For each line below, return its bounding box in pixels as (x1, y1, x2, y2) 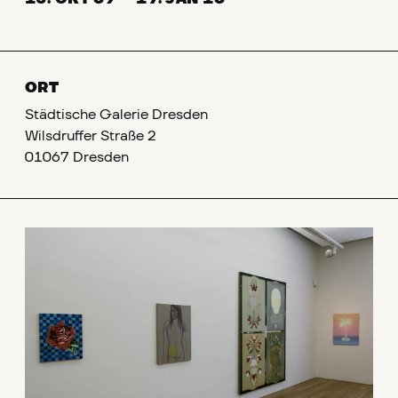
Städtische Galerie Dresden (25, 107, 208, 122)
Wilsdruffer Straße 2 (25, 129, 156, 143)
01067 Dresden (25, 150, 129, 164)
